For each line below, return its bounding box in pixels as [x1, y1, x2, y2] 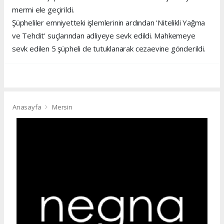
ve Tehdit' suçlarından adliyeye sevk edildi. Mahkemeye [12, 30, 195, 40]
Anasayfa [12, 102, 43, 112]
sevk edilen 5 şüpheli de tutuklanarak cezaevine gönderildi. [12, 43, 205, 53]
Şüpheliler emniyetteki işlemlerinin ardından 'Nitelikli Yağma [12, 17, 205, 27]
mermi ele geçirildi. [12, 4, 74, 14]
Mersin [51, 102, 72, 112]
